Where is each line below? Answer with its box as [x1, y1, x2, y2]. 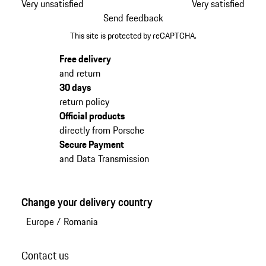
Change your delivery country [21, 193, 153, 210]
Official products [59, 108, 125, 123]
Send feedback [103, 10, 163, 25]
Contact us [21, 246, 69, 264]
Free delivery [59, 51, 111, 66]
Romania [63, 214, 98, 229]
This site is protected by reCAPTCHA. [69, 28, 197, 42]
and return [59, 65, 100, 80]
